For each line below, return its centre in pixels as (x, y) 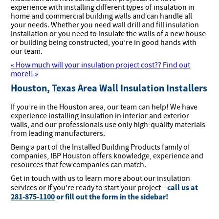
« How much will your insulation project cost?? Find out (101, 65)
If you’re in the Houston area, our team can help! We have (104, 107)
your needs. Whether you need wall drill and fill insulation (105, 25)
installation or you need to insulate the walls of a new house (109, 34)
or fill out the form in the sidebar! (112, 197)
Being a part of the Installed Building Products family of (101, 147)
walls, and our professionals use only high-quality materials (108, 125)
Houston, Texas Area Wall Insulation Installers (109, 88)
